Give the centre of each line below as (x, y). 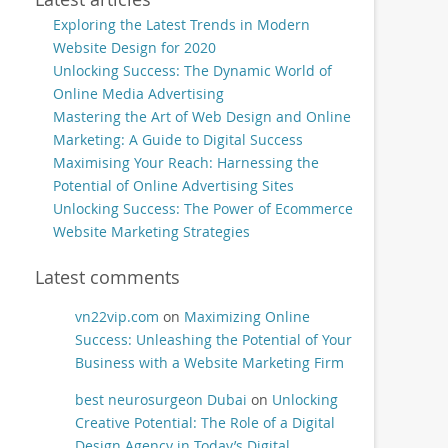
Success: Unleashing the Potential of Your (213, 339)
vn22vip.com (116, 316)
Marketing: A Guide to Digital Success (177, 139)
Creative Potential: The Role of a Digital (204, 422)
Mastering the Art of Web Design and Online (201, 116)
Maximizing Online (246, 316)
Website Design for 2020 (134, 47)
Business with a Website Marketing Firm (209, 362)
